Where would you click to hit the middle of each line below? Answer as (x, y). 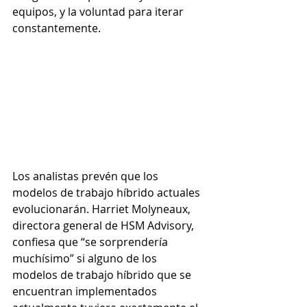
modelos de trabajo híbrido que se (103, 274)
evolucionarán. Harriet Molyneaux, (103, 209)
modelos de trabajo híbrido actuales (108, 192)
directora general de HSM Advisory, (105, 225)
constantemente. (58, 28)
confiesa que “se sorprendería (91, 242)
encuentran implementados (86, 291)
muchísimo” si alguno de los (86, 258)
